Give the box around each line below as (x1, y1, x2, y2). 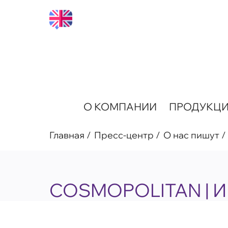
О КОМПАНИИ (83, 100, 157, 113)
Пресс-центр (94, 129, 154, 141)
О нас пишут (163, 129, 219, 141)
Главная (49, 129, 84, 141)
